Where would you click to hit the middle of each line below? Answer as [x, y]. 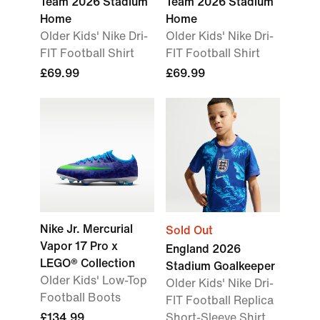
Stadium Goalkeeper [220, 266]
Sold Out [189, 230]
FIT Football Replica [220, 300]
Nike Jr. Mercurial [86, 229]
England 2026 [203, 249]
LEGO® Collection [87, 263]
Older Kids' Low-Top [94, 280]
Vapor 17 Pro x [79, 246]
